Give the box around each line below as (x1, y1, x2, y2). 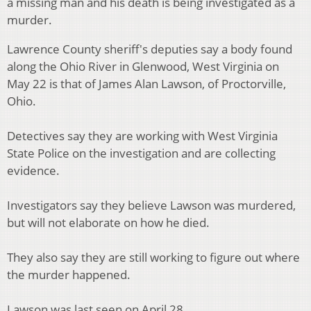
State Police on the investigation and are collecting (7, 145, 276, 162)
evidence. (7, 162, 60, 179)
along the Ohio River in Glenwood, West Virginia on (7, 58, 279, 75)
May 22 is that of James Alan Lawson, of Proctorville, (7, 76, 286, 92)
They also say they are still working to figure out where (7, 249, 300, 266)
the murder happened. (7, 267, 131, 283)
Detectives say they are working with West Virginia (7, 128, 278, 144)
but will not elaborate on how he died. (7, 215, 212, 231)
